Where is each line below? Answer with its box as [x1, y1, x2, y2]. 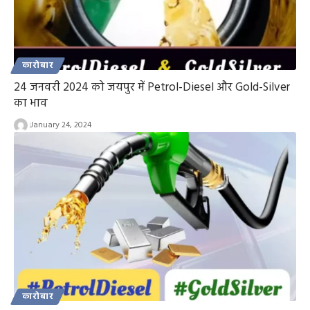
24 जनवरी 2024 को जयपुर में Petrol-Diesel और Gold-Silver [14, 77, 290, 97]
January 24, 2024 [30, 118, 91, 132]
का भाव [14, 93, 48, 113]
